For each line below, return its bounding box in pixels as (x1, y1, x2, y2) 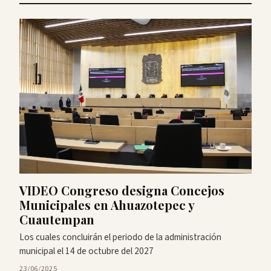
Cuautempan (19, 211, 94, 228)
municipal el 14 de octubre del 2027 (19, 244, 154, 258)
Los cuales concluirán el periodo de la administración (19, 230, 221, 244)
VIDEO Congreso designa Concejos (19, 182, 224, 199)
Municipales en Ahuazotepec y (19, 197, 194, 214)
